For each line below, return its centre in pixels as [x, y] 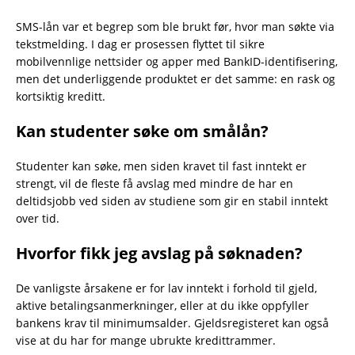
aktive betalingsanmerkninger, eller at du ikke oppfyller [162, 306]
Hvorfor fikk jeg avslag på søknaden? [159, 254]
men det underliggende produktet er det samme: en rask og [176, 79]
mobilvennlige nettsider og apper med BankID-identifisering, [177, 62]
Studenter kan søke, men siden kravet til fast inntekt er [161, 166]
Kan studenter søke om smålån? [142, 132]
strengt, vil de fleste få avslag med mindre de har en [155, 184]
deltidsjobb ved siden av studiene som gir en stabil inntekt [172, 201]
